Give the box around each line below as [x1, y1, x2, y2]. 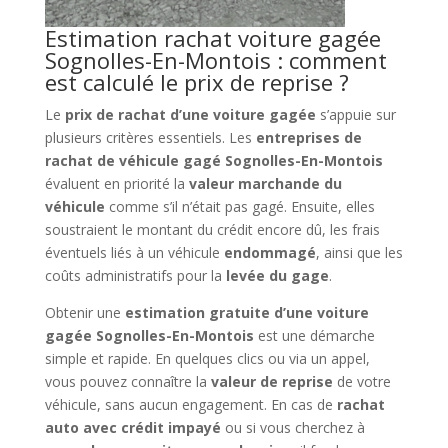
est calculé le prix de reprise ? [44, 66, 349, 97]
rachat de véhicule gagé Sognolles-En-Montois [44, 150, 383, 170]
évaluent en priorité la [44, 173, 189, 193]
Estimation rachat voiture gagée [44, 22, 381, 53]
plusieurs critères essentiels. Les [44, 127, 256, 147]
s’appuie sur [315, 104, 396, 124]
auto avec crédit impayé [44, 417, 221, 437]
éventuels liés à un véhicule [44, 242, 224, 262]
